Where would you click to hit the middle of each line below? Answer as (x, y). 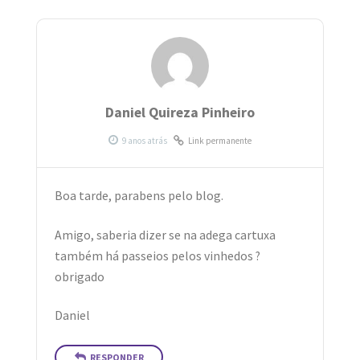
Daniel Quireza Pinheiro (180, 113)
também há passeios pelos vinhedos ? (158, 256)
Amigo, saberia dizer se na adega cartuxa (166, 235)
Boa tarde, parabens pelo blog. (139, 196)
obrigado (80, 276)
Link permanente (220, 140)
